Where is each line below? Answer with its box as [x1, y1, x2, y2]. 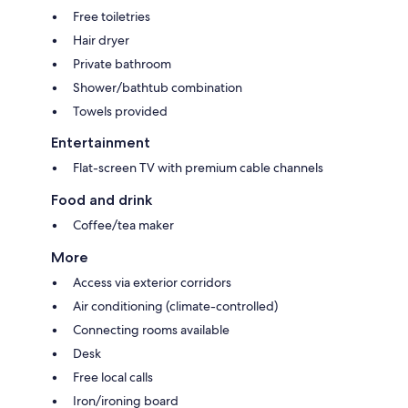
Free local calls [73, 368, 153, 385]
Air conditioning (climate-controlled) [73, 297, 278, 314]
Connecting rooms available [73, 321, 229, 338]
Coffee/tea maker [73, 216, 174, 233]
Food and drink [51, 190, 152, 209]
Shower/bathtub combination [73, 78, 242, 96]
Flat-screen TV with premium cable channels [73, 158, 323, 176]
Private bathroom [73, 55, 171, 72]
